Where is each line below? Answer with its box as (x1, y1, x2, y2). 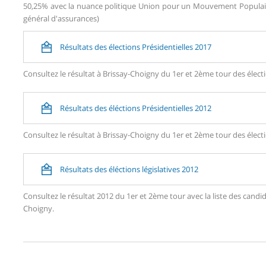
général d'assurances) (23, 12, 99, 24)
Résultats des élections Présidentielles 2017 (60, 41, 211, 52)
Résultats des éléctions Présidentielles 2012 (60, 102, 211, 113)
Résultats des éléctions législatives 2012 (60, 163, 198, 175)
